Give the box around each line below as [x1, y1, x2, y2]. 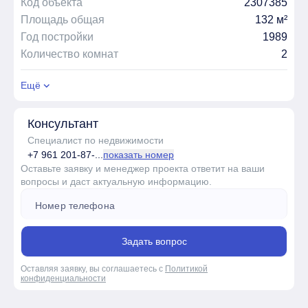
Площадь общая [21, 13, 104, 25]
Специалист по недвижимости [27, 134, 164, 146]
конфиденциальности [21, 273, 106, 283]
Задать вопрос [121, 235, 187, 247]
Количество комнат [21, 47, 118, 60]
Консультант [27, 116, 98, 131]
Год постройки [21, 30, 93, 43]
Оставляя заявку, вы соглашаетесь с [21, 263, 165, 274]
